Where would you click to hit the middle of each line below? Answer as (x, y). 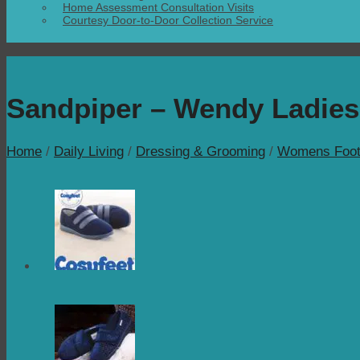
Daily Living (89, 151)
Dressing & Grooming (200, 151)
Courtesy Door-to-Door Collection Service (168, 20)
